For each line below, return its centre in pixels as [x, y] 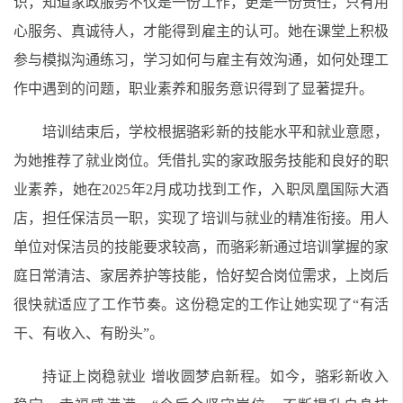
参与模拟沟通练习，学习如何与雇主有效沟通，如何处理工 [201, 60]
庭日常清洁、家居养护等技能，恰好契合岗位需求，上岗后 [201, 276]
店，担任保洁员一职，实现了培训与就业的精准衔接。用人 [201, 218]
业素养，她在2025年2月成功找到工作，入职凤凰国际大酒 [201, 189]
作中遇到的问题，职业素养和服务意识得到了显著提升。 [193, 89]
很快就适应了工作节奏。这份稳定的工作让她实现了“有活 [201, 304]
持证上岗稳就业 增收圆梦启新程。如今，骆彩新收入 [215, 376]
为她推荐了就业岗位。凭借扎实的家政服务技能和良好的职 [201, 161]
